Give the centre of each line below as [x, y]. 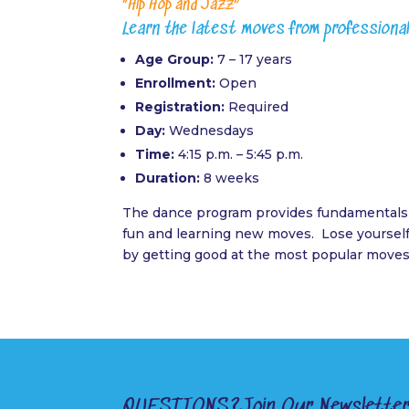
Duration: [168, 178]
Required [257, 106]
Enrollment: [176, 83]
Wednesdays [210, 130]
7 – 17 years [253, 59]
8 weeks [230, 178]
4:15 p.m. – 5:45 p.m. [239, 154]
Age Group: [175, 59]
